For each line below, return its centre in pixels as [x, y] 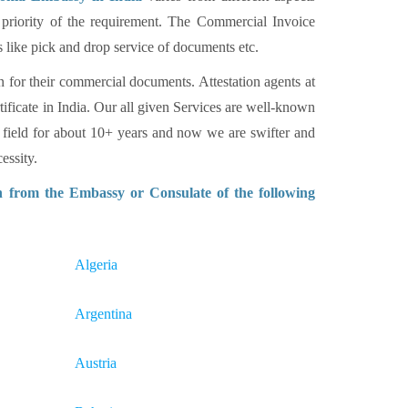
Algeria [96, 265]
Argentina [103, 314]
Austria [96, 363]
